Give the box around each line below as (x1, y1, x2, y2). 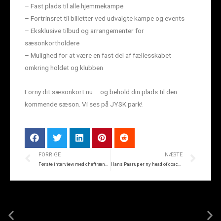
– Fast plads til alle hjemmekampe (25, 2, 123, 10)
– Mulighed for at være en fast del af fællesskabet (25, 51, 171, 60)
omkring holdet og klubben (25, 64, 103, 72)
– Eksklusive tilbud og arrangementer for (25, 27, 144, 35)
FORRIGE (38, 151, 61, 158)
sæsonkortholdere (25, 39, 79, 47)
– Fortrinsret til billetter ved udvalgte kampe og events (25, 14, 184, 23)
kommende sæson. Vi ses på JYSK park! (25, 100, 143, 109)
